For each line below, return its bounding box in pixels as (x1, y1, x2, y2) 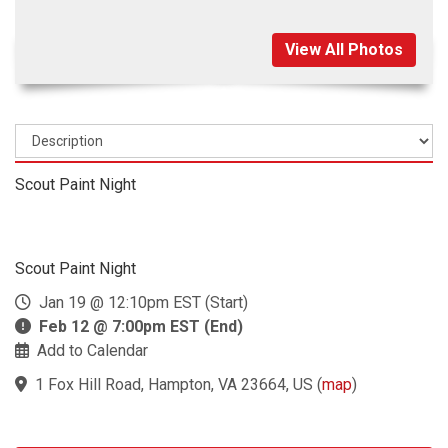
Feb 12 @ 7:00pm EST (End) (39, 316, 243, 336)
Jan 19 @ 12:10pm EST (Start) (31, 292, 248, 312)
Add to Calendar (37, 340, 148, 360)
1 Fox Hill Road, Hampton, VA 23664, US (35, 374, 313, 394)
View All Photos (285, 39, 403, 59)
